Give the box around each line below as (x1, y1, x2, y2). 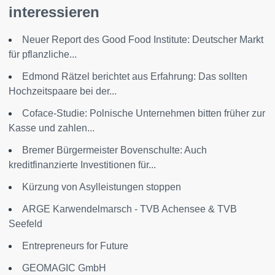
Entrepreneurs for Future (22, 241, 128, 252)
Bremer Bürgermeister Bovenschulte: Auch (22, 145, 207, 156)
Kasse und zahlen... (9, 123, 95, 134)
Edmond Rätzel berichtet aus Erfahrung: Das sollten (22, 71, 247, 82)
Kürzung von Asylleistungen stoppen (22, 182, 181, 193)
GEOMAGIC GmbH (22, 263, 106, 274)
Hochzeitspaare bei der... (9, 86, 117, 97)
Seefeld (9, 219, 42, 230)
